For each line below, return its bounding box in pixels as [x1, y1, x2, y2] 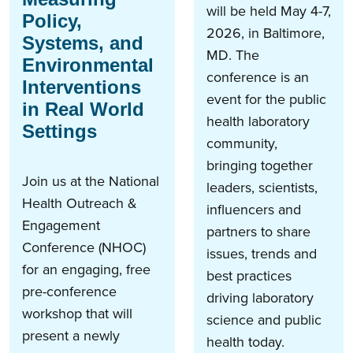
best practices [206, 266, 292, 287]
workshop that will [22, 303, 132, 324]
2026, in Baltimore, [206, 23, 325, 44]
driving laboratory [206, 288, 314, 309]
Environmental [22, 54, 154, 76]
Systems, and [22, 32, 143, 54]
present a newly [22, 325, 120, 346]
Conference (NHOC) [22, 236, 146, 258]
